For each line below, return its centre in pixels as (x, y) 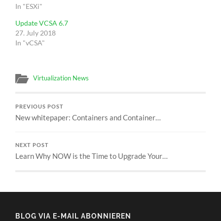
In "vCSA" (30, 42)
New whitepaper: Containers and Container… (88, 117)
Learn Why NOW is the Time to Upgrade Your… (92, 156)
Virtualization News (61, 78)
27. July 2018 (36, 33)
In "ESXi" (29, 6)
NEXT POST (32, 145)
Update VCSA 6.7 (42, 23)
